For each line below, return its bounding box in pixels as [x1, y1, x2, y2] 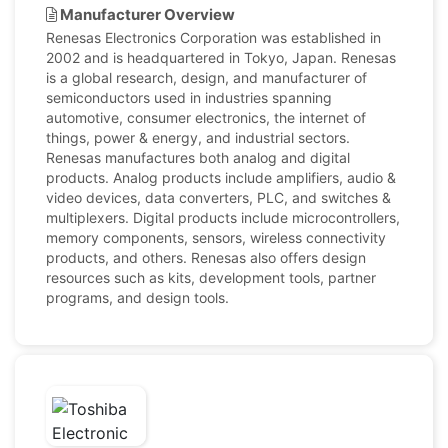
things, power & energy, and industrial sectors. [46, 129, 350, 146]
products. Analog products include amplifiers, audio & [46, 169, 396, 186]
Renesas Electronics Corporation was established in [46, 29, 381, 46]
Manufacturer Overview [57, 5, 235, 24]
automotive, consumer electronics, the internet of [46, 109, 366, 126]
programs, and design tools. [46, 289, 229, 306]
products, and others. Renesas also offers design [46, 249, 366, 266]
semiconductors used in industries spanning [46, 89, 332, 106]
